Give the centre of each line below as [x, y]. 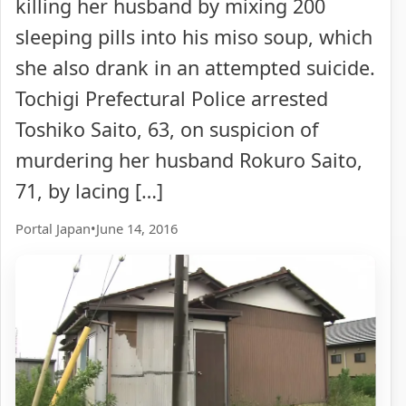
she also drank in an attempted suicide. [195, 68]
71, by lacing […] [89, 191]
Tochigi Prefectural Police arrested [172, 99]
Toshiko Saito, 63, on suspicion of [167, 130]
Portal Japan [53, 228]
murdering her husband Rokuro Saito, [189, 160]
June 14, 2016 [137, 228]
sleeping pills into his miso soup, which [194, 37]
